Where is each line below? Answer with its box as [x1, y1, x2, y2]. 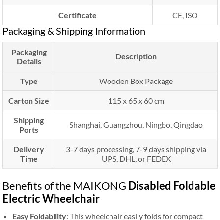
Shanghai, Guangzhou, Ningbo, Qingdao [69, 120, 203, 130]
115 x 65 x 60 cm [108, 96, 164, 106]
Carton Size [8, 96, 49, 106]
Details [16, 56, 41, 66]
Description [115, 52, 157, 61]
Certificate [58, 10, 97, 20]
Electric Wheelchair [2, 192, 100, 206]
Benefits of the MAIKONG [2, 179, 128, 192]
